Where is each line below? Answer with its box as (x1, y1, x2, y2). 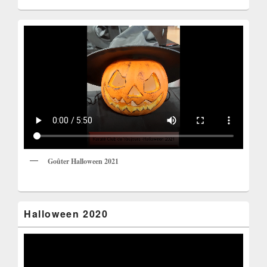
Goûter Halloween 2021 (48, 156, 119, 166)
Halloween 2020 (24, 206, 108, 221)
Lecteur (23, 233, 49, 245)
